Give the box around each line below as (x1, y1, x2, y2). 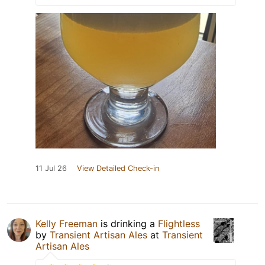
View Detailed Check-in (77, 164, 159, 173)
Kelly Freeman (35, 218, 98, 230)
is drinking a (98, 218, 158, 230)
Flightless (158, 218, 200, 230)
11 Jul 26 (35, 164, 67, 173)
